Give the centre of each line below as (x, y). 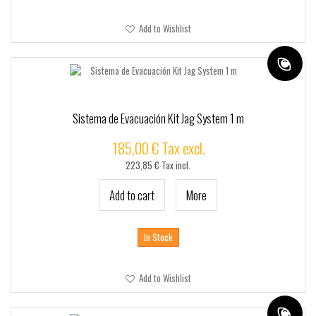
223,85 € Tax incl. (158, 165)
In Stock (158, 237)
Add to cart (132, 195)
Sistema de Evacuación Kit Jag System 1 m (158, 118)
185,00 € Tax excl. (158, 148)
